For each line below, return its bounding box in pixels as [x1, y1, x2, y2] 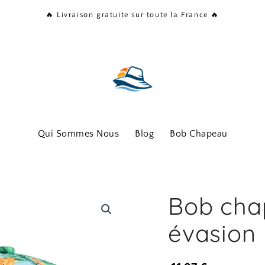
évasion [168, 218, 256, 248]
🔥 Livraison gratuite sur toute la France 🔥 [45, 9, 220, 20]
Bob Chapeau [170, 128, 228, 139]
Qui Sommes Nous [37, 128, 119, 139]
